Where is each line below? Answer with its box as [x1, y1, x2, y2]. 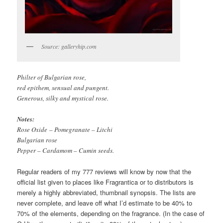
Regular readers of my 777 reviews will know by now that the [17, 167, 192, 177]
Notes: [17, 114, 35, 123]
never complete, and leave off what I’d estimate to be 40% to [17, 198, 193, 208]
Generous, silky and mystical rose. [17, 93, 109, 103]
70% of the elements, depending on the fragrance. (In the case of [17, 209, 205, 219]
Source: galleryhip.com [41, 42, 97, 50]
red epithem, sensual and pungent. [17, 83, 110, 92]
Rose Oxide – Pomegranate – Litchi [17, 124, 113, 134]
